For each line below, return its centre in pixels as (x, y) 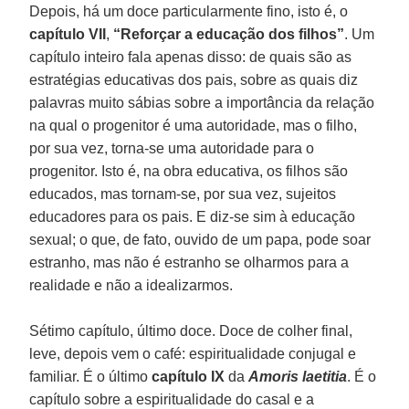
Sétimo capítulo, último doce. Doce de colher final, (191, 330)
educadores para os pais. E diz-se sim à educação (193, 216)
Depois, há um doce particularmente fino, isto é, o (189, 11)
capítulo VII (68, 34)
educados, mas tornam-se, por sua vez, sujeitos (183, 194)
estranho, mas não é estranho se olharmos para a (189, 262)
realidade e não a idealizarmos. (131, 285)
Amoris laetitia (298, 376)
